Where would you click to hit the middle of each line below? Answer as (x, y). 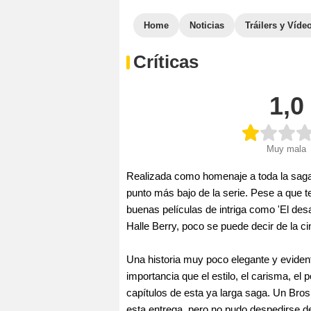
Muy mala (286, 149)
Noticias (207, 25)
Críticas (166, 62)
